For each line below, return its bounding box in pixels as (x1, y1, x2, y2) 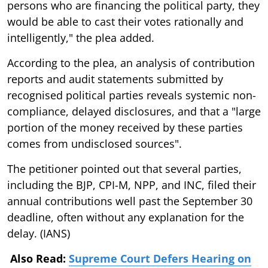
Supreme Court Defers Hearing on (69, 251, 251, 266)
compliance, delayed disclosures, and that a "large (7, 103, 261, 118)
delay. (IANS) (7, 226, 70, 240)
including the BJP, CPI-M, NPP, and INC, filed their (7, 177, 256, 192)
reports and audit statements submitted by (7, 71, 223, 86)
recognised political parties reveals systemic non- (7, 87, 256, 102)
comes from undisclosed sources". (7, 136, 182, 151)
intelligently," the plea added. (7, 30, 154, 45)
